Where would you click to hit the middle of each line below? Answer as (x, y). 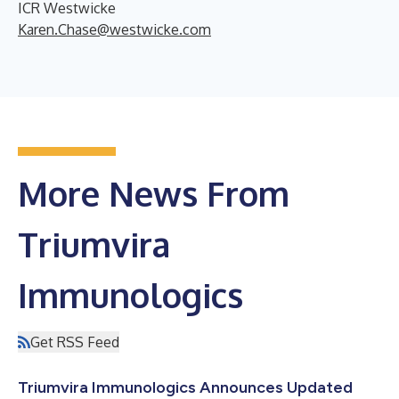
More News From (154, 193)
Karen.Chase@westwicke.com (114, 29)
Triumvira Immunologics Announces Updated (185, 387)
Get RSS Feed (75, 342)
